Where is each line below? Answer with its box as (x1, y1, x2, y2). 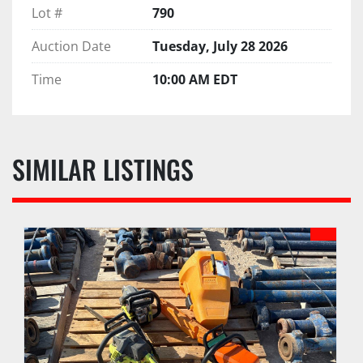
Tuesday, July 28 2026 (152, 36, 288, 55)
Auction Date (32, 36, 111, 55)
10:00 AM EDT (152, 70, 237, 88)
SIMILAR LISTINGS (25, 149, 194, 188)
